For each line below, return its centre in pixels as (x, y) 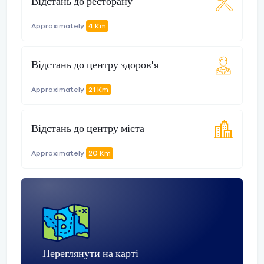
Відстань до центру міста (88, 129)
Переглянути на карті (90, 254)
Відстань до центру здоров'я (95, 65)
